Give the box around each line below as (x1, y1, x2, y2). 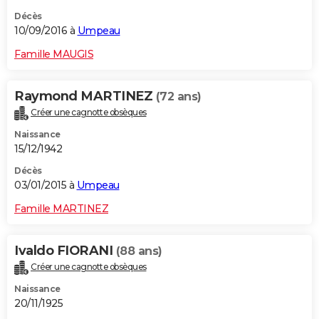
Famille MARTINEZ (14, 202, 108, 216)
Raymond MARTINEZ (14, 88, 156, 105)
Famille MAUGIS (14, 48, 93, 61)
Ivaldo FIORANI (14, 243, 116, 259)
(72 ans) (155, 90, 202, 104)
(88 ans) (115, 244, 162, 258)
